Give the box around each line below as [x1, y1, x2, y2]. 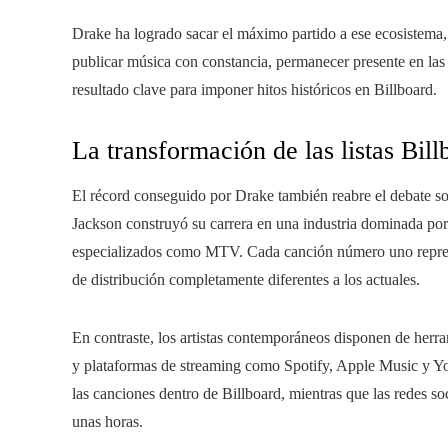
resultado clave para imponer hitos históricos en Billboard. [72, 81, 437, 99]
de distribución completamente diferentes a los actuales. [72, 271, 420, 289]
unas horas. [72, 413, 143, 431]
